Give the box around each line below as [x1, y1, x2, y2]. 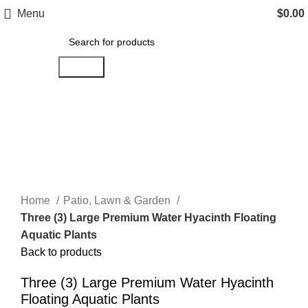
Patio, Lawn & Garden [63, 195, 173, 207]
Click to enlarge [21, 143, 97, 155]
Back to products [21, 246, 102, 258]
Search [63, 61, 99, 73]
